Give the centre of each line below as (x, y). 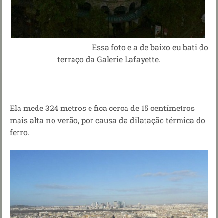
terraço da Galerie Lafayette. (109, 59)
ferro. (20, 132)
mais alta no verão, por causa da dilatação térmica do (108, 120)
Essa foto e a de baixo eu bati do (109, 47)
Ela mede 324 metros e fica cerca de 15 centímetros (102, 108)
